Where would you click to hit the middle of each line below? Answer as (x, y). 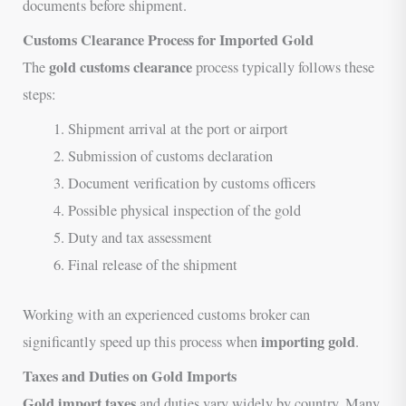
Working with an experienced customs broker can (167, 314)
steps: (40, 94)
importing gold (309, 341)
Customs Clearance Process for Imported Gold (169, 39)
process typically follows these (284, 67)
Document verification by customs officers (191, 184)
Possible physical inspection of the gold (184, 211)
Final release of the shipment (152, 265)
